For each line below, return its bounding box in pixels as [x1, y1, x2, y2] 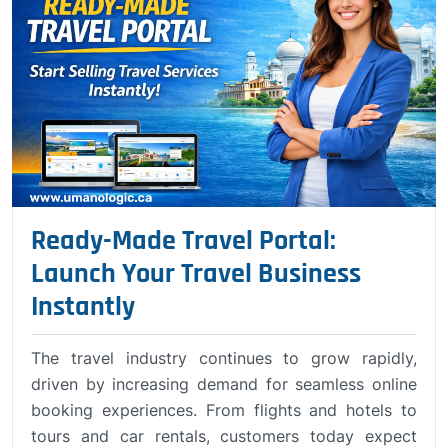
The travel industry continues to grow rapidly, [31, 347, 417, 368]
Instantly [31, 288, 135, 325]
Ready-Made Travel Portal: [31, 222, 336, 259]
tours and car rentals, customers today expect [31, 425, 417, 446]
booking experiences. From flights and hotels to [31, 399, 417, 420]
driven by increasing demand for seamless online [31, 373, 417, 394]
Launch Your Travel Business [31, 255, 361, 292]
